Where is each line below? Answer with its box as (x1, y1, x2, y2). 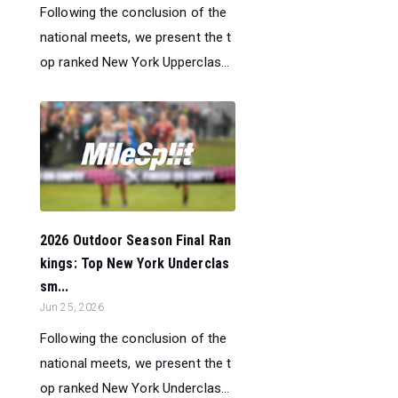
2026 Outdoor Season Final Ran (40, 231, 231, 249)
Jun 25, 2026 (40, 300, 105, 314)
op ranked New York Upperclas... (40, 53, 230, 70)
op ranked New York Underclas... (40, 379, 230, 396)
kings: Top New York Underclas (40, 254, 229, 272)
